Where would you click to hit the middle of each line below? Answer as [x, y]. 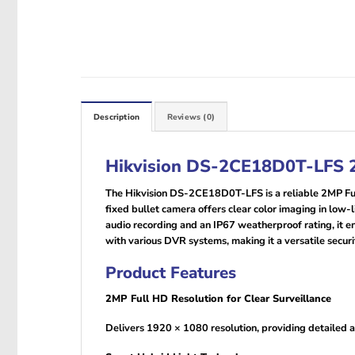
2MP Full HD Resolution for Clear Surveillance [218, 299]
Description [117, 117]
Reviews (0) [191, 117]
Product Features [171, 273]
